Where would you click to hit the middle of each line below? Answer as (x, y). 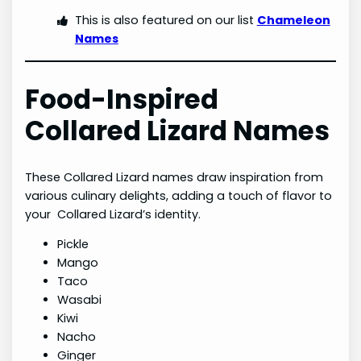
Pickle (73, 245)
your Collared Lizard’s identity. (113, 214)
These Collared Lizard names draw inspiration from (174, 177)
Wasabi (80, 300)
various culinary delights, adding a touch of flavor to (179, 195)
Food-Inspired (122, 99)
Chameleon (293, 21)
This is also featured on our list (166, 21)
